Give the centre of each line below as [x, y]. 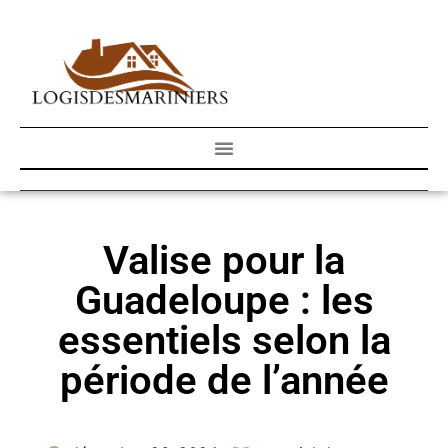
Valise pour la [224, 261]
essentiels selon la [224, 341]
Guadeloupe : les [224, 301]
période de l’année [224, 381]
